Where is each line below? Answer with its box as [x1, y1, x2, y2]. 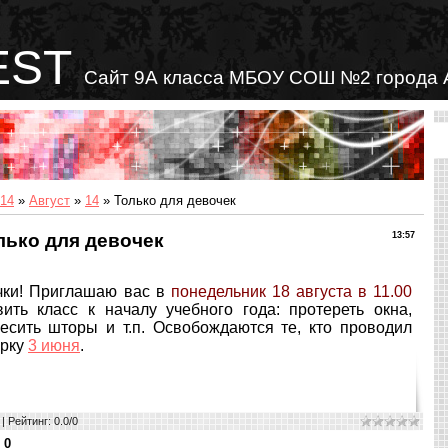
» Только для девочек [99, 192, 236, 208]
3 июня [28, 337, 80, 355]
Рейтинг [8, 414, 48, 427]
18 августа [271, 283, 352, 301]
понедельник [164, 283, 266, 301]
